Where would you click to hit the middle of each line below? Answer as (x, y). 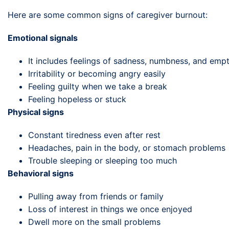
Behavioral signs (41, 173)
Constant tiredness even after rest (94, 135)
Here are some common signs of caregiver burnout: (108, 15)
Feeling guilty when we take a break (98, 86)
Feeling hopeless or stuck (77, 99)
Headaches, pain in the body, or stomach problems (127, 147)
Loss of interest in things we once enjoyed (110, 209)
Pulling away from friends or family (96, 196)
